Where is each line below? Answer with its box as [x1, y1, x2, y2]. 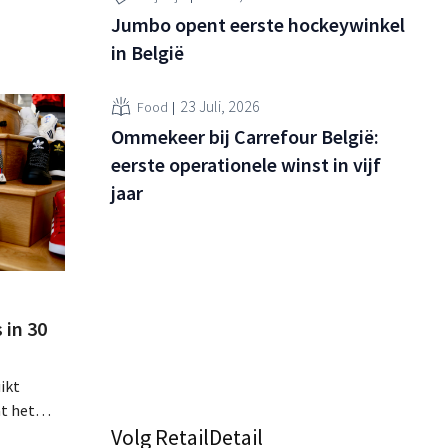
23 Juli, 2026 [180, 95, 260, 116]
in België [111, 40, 184, 66]
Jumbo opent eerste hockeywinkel [111, 12, 405, 38]
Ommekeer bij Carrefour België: [111, 124, 379, 150]
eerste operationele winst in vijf [111, 152, 381, 178]
